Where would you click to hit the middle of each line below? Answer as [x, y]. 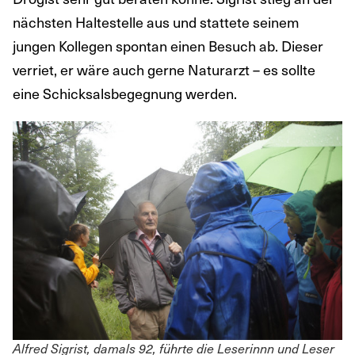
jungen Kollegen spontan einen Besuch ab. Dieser [168, 46]
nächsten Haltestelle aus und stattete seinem [156, 22]
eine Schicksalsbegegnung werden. [125, 94]
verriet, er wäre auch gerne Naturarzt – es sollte [164, 70]
